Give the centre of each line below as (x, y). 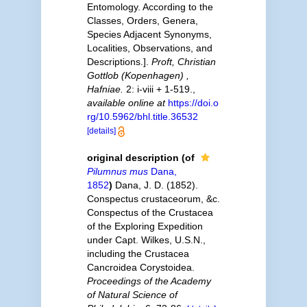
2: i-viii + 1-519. (158, 89)
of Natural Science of (132, 295)
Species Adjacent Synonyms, (149, 34)
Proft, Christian (183, 62)
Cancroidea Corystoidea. (140, 267)
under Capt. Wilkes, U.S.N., (146, 240)
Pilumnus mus (117, 171)
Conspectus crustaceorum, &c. (153, 199)
